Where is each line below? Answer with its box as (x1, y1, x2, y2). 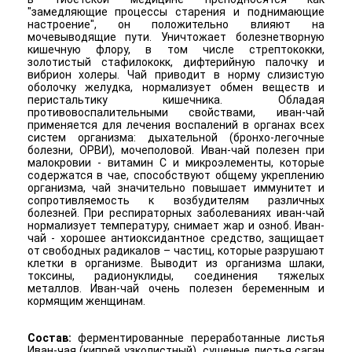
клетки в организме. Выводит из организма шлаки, (27, 256, 325, 269)
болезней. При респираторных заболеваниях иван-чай (27, 206, 325, 219)
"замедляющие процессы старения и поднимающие (27, 5, 325, 18)
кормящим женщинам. (27, 294, 145, 307)
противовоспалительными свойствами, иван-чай (27, 105, 325, 119)
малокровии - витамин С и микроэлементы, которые (27, 156, 325, 169)
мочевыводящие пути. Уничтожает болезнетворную (27, 30, 325, 43)
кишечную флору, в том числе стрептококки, (27, 42, 325, 56)
